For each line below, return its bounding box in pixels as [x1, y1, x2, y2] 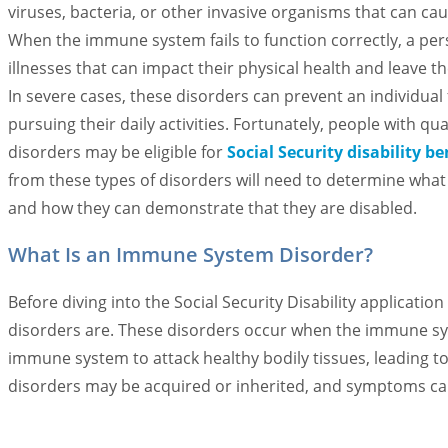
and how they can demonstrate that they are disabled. [8, 197, 417, 219]
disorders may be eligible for [8, 141, 223, 163]
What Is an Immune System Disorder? [8, 241, 373, 268]
